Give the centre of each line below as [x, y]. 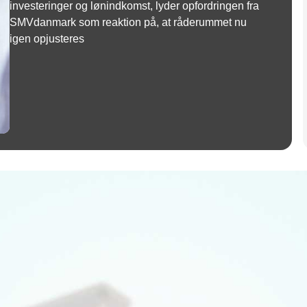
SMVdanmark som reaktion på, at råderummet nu [128, 22]
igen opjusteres [47, 39]
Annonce [153, 161]
